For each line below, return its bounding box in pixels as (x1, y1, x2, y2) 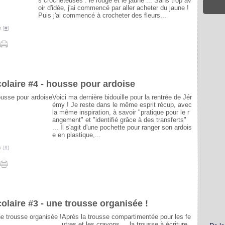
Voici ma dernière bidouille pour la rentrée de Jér (52, 93, 192, 101)
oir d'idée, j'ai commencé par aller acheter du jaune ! (38, 4, 189, 12)
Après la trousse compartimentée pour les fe (62, 213, 191, 220)
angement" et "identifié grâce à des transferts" (52, 116, 186, 124)
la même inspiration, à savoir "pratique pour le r (52, 108, 189, 116)
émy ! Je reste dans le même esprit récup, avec (52, 101, 192, 108)
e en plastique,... (52, 131, 101, 139)
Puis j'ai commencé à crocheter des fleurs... (38, 12, 166, 19)
